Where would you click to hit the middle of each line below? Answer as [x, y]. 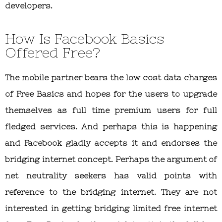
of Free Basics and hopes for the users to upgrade [111, 93]
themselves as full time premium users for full [111, 110]
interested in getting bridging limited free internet [111, 208]
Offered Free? [53, 52]
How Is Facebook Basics [84, 38]
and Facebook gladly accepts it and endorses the [111, 142]
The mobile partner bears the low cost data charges [111, 77]
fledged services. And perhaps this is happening [111, 126]
